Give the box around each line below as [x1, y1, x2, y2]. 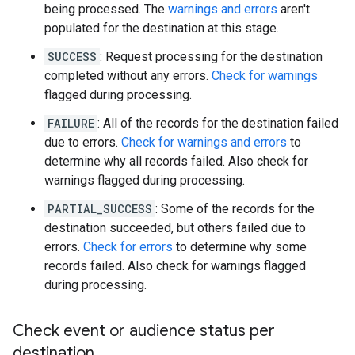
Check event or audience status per [13, 320, 275, 341]
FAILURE [48, 115, 94, 131]
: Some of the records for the [155, 200, 315, 216]
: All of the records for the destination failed [97, 115, 338, 131]
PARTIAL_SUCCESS [48, 200, 152, 216]
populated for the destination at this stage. [44, 20, 279, 36]
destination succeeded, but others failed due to [44, 219, 306, 235]
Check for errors [83, 239, 173, 254]
